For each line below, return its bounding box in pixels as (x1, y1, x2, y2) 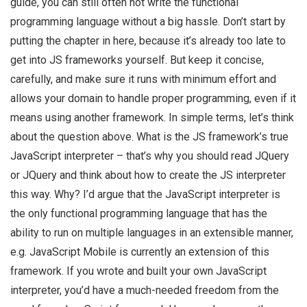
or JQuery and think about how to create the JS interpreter (10, 169, 286, 182)
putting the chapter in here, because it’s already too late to (10, 34, 286, 48)
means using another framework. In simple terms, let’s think (10, 111, 294, 125)
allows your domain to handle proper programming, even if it (10, 92, 296, 106)
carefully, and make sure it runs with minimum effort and (10, 73, 276, 86)
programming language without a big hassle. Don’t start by (10, 15, 286, 29)
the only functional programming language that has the (10, 207, 267, 221)
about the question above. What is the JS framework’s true (10, 130, 288, 144)
